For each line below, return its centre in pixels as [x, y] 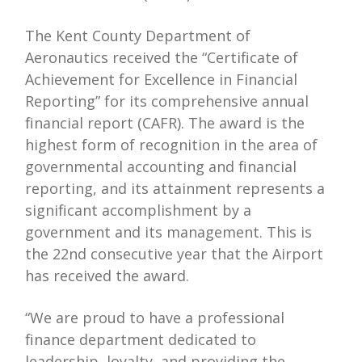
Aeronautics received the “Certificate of [162, 58]
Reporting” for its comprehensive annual [167, 101]
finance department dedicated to [141, 340]
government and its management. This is [169, 232]
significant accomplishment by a [139, 210]
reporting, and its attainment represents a [175, 189]
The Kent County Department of [138, 36]
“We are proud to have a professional [155, 318]
